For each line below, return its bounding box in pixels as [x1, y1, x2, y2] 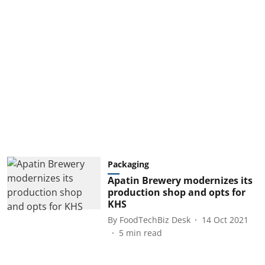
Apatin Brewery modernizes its [107, 174, 253, 187]
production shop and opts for [107, 186, 245, 199]
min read [125, 227, 162, 238]
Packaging [107, 159, 149, 170]
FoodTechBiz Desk [119, 214, 190, 225]
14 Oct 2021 [201, 214, 248, 225]
